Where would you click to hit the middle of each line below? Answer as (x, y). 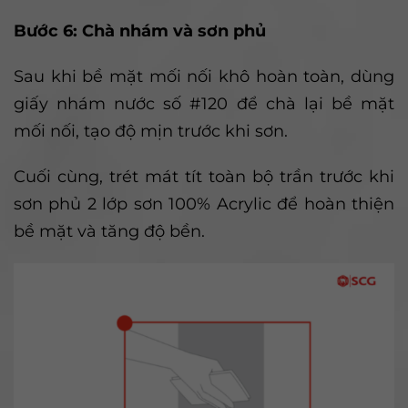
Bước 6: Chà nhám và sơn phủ (140, 31)
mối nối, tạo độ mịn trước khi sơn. (151, 132)
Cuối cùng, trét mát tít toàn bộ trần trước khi (204, 177)
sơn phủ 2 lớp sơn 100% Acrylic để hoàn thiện (204, 204)
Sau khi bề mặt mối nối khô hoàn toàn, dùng (204, 77)
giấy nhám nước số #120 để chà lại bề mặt (204, 104)
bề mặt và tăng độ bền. (109, 232)
